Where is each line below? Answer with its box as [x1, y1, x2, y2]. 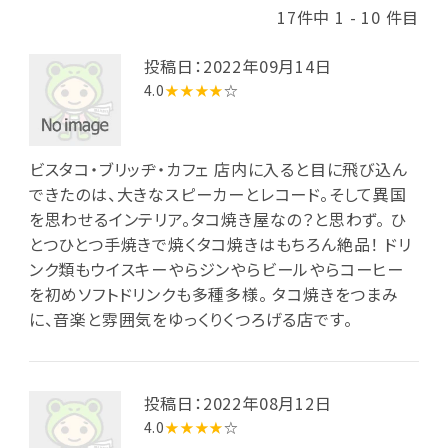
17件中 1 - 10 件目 [277, 5, 420, 30]
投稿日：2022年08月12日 [143, 390, 332, 415]
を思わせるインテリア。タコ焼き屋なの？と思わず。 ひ [28, 207, 406, 232]
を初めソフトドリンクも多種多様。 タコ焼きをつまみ [28, 282, 399, 307]
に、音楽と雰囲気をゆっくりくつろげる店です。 [28, 307, 353, 332]
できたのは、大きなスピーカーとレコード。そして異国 [28, 182, 407, 207]
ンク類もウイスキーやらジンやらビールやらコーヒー [28, 257, 404, 282]
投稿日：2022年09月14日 [143, 53, 332, 78]
